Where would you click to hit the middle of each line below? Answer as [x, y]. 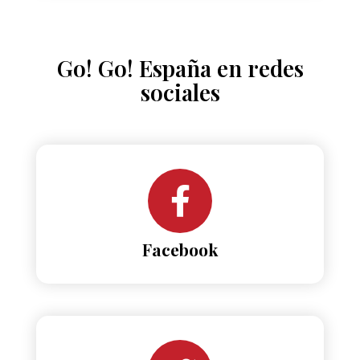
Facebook [180, 249]
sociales [180, 92]
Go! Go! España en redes [180, 67]
